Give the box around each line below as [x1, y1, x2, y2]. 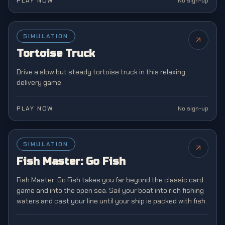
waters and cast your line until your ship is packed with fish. [17, 196, 207, 205]
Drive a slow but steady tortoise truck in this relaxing [17, 67, 185, 76]
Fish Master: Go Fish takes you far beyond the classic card [17, 175, 203, 184]
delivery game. [17, 78, 63, 87]
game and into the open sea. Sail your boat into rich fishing [17, 186, 204, 195]
